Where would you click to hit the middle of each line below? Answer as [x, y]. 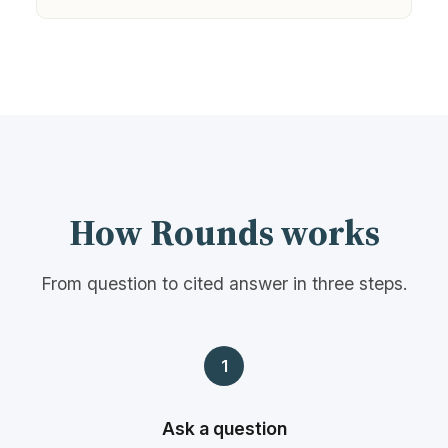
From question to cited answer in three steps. [224, 283]
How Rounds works [224, 232]
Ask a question [224, 428]
